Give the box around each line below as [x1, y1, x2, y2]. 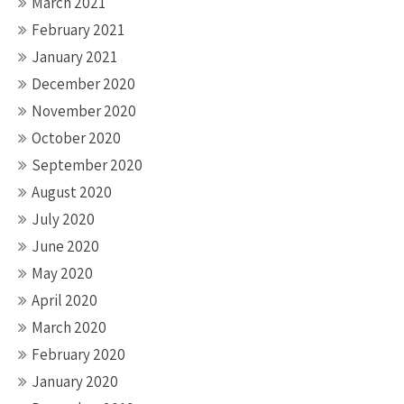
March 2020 [32, 317, 106, 337]
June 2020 [32, 236, 99, 256]
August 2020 [32, 182, 112, 202]
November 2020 [32, 101, 136, 121]
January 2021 [32, 47, 117, 67]
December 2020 [32, 74, 135, 94]
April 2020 [32, 290, 97, 310]
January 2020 [32, 372, 118, 391]
